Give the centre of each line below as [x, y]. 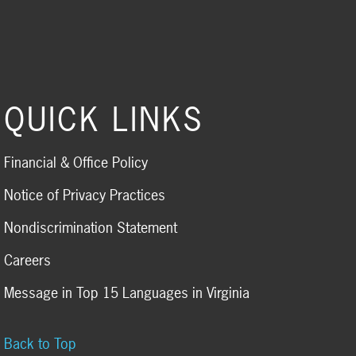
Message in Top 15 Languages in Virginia [126, 293]
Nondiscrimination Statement [90, 228]
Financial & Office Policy [75, 163]
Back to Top [40, 344]
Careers [27, 261]
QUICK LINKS [104, 120]
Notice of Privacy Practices [84, 195]
